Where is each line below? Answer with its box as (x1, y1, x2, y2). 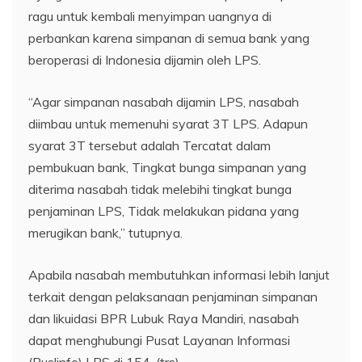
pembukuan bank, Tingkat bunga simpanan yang (28, 158, 306, 175)
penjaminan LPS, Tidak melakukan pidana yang (28, 202, 299, 219)
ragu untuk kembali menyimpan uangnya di (28, 7, 271, 24)
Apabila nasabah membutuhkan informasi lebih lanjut (28, 266, 330, 283)
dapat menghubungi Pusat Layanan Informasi (28, 331, 290, 348)
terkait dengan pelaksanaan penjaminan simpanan (28, 288, 318, 305)
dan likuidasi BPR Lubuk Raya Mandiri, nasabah (28, 309, 299, 326)
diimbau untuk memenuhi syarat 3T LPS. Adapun (28, 115, 308, 132)
